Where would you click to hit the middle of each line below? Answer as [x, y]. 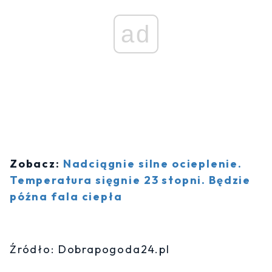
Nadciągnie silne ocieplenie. [152, 164]
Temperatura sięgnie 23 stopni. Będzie [131, 180]
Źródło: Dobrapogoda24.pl [90, 250]
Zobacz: [36, 164]
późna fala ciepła [66, 197]
